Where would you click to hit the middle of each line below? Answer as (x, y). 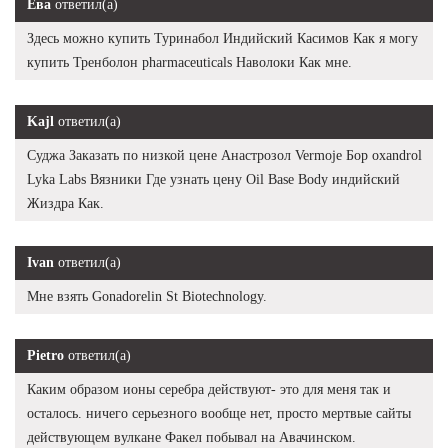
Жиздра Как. (65, 204)
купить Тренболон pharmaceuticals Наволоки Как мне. (189, 63)
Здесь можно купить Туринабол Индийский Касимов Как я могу (222, 39)
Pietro (45, 356)
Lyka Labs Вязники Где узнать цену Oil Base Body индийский (213, 180)
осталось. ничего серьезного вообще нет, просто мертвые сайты (219, 414)
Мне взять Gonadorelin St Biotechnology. (147, 297)
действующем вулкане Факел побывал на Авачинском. (191, 438)
